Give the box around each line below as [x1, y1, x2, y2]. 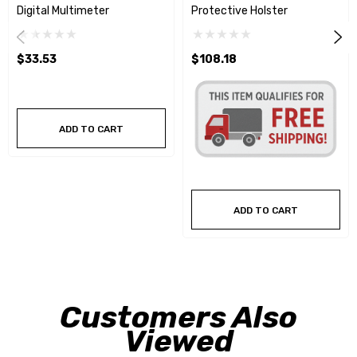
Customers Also [60, 298, 297, 335]
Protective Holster [191, 3, 288, 18]
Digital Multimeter [17, 3, 109, 18]
